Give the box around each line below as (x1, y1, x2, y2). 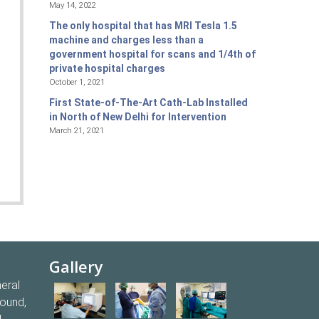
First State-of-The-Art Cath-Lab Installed (48, 97, 248, 109)
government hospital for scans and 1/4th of (48, 48, 256, 61)
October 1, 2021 (48, 77, 105, 88)
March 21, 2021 (48, 125, 104, 136)
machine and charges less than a (48, 34, 204, 46)
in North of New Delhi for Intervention (48, 111, 226, 123)
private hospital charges (48, 63, 165, 75)
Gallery (49, 255, 104, 277)
